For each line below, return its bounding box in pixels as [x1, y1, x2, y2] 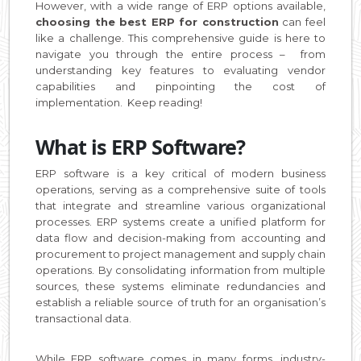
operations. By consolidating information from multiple [35, 263, 326, 276]
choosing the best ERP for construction [35, 15, 279, 28]
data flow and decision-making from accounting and [35, 230, 326, 244]
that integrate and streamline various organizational [35, 198, 326, 212]
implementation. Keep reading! [35, 95, 202, 109]
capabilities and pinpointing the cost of [35, 79, 326, 93]
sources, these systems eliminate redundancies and [35, 279, 326, 293]
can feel [278, 15, 326, 28]
